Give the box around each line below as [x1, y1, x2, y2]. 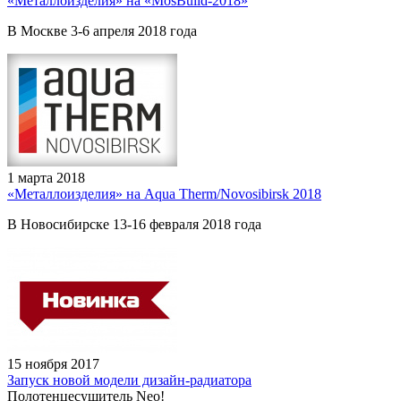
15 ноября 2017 [7, 355, 99, 371]
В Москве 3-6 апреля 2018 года [7, 22, 197, 38]
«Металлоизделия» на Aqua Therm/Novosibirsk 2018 [7, 185, 321, 201]
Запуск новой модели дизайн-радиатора [7, 371, 252, 388]
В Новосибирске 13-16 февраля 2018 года [7, 216, 261, 232]
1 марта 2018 [7, 169, 85, 185]
